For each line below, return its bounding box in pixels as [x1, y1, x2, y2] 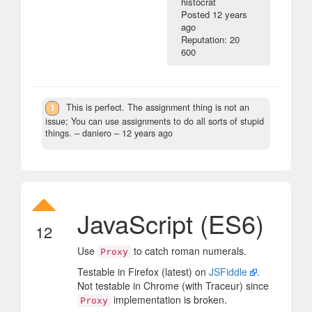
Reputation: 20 [181, 33, 240, 47]
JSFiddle [209, 264, 247, 279]
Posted [181, 8, 213, 22]
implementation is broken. [111, 292, 227, 306]
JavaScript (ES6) [77, 205, 264, 241]
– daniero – [72, 126, 122, 139]
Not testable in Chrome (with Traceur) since [77, 278, 269, 292]
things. [45, 126, 72, 139]
